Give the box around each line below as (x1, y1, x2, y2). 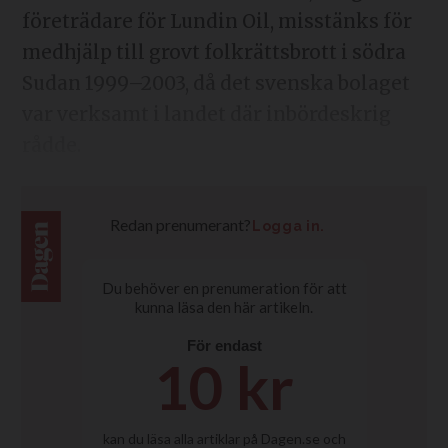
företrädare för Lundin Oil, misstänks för (21, 9, 412, 33)
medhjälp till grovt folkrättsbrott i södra (21, 40, 406, 64)
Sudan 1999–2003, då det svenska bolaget (21, 71, 410, 95)
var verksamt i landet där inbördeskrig (21, 102, 391, 126)
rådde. (21, 133, 81, 157)
